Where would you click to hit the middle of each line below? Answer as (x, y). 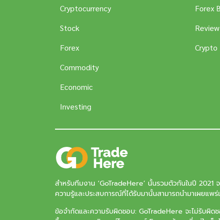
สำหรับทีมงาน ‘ (77, 184)
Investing (76, 107)
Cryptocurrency (85, 8)
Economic (76, 87)
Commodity (79, 67)
